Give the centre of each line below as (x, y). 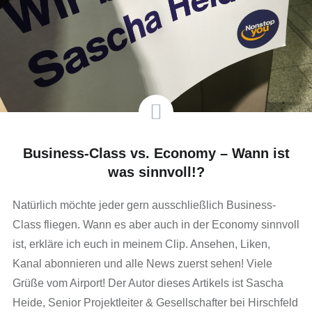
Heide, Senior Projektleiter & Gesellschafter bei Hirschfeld (155, 303)
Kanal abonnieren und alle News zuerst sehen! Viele (142, 264)
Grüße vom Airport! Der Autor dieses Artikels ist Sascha (148, 283)
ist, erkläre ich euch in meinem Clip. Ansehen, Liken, (141, 244)
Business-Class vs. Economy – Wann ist (156, 154)
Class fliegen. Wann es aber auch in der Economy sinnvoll (156, 225)
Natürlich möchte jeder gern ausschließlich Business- (144, 205)
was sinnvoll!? (156, 172)
